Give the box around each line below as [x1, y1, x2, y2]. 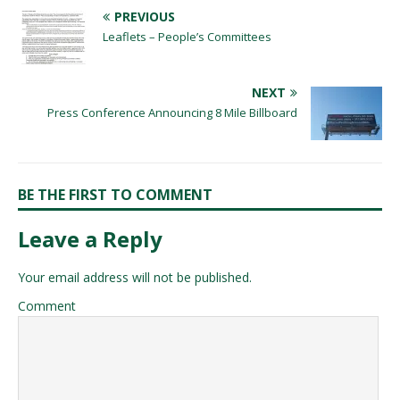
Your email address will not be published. [18, 268, 252, 286]
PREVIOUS [114, 7, 175, 25]
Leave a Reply [18, 223, 162, 254]
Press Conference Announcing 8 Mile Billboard [47, 104, 297, 121]
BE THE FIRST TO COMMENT [18, 184, 212, 204]
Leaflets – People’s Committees [103, 28, 271, 45]
